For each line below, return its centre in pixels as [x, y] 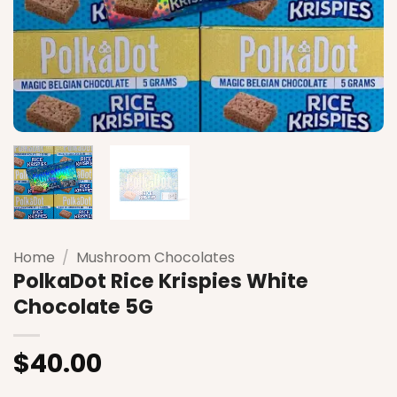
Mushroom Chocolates [155, 258]
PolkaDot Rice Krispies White [161, 281]
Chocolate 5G [83, 307]
